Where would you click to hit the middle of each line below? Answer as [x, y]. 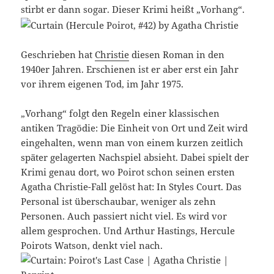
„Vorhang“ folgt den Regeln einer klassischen [120, 113]
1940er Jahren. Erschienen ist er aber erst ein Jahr [130, 69]
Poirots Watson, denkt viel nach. [92, 245]
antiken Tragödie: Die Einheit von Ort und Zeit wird [135, 128]
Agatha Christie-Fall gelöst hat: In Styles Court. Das [131, 186]
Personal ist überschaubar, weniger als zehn [119, 201]
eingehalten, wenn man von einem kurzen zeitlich [132, 142]
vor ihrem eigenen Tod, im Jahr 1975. [102, 83]
